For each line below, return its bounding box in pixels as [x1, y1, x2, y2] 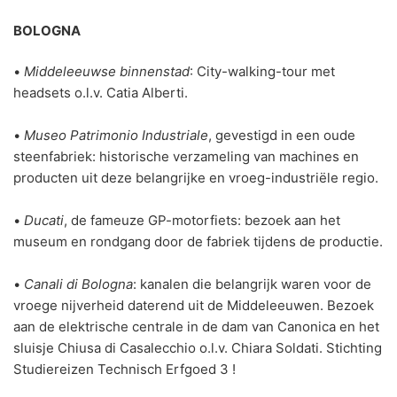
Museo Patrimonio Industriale [24, 127, 208, 144]
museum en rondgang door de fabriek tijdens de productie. [13, 233, 383, 251]
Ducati [24, 212, 64, 230]
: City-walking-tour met [190, 63, 335, 81]
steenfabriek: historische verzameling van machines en [13, 148, 359, 166]
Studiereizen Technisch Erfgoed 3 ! [13, 361, 236, 378]
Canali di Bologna [24, 276, 133, 293]
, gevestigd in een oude [208, 127, 355, 144]
